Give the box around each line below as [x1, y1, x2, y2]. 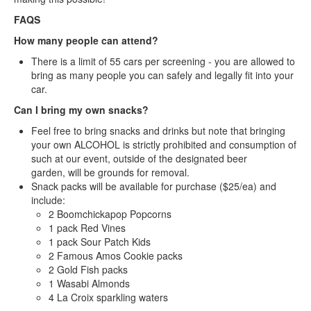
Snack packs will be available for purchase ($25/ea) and [31, 178, 276, 193]
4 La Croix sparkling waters [49, 289, 168, 304]
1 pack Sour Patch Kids [49, 234, 151, 249]
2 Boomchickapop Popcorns [49, 206, 171, 221]
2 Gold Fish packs [49, 262, 128, 276]
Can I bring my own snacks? [14, 102, 149, 117]
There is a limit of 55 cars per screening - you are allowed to [31, 53, 295, 68]
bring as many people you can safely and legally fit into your [31, 67, 294, 82]
